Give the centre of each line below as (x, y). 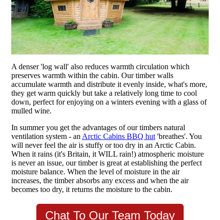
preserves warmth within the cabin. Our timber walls (92, 76)
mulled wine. (31, 111)
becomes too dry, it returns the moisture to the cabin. (92, 190)
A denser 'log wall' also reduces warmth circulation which (100, 67)
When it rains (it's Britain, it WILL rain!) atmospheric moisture (108, 154)
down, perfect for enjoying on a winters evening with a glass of (109, 102)
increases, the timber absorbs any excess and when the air (100, 181)
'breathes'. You (179, 137)
